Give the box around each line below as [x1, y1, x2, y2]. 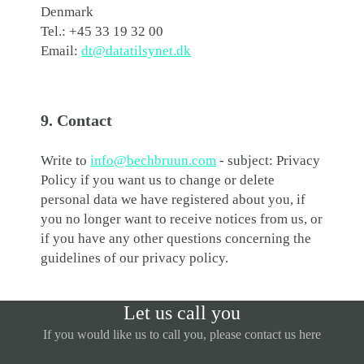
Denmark [41, 3, 97, 19]
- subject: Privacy [216, 152, 320, 168]
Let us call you [123, 301, 240, 323]
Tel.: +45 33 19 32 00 [41, 23, 163, 39]
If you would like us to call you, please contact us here [43, 327, 321, 341]
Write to [41, 152, 90, 168]
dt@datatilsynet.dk [81, 42, 191, 58]
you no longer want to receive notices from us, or [41, 210, 323, 227]
